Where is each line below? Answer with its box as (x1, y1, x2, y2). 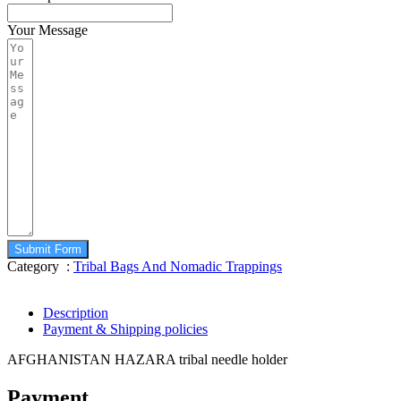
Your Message (7, 21, 88, 38)
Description (43, 304, 108, 320)
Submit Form (14, 242, 81, 256)
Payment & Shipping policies (43, 320, 208, 337)
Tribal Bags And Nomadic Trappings (73, 258, 282, 274)
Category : (7, 258, 73, 274)
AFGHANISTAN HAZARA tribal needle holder (7, 351, 287, 367)
